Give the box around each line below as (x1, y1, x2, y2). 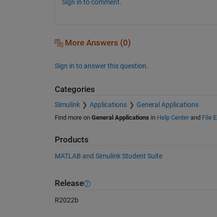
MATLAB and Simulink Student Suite (54, 152, 162, 160)
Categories (54, 84, 95, 94)
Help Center (156, 114, 189, 122)
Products (54, 135, 89, 145)
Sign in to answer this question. (54, 62, 148, 70)
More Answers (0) (62, 38, 131, 47)
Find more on (54, 114, 92, 122)
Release (54, 179, 84, 188)
